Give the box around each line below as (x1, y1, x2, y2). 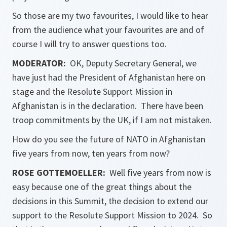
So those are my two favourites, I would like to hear (12, 10, 208, 21)
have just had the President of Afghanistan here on (12, 71, 205, 83)
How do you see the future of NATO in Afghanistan (12, 133, 205, 145)
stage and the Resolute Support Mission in (12, 86, 172, 97)
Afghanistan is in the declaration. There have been (12, 100, 203, 111)
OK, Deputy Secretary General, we (70, 57, 197, 69)
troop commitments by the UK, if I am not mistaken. (12, 114, 214, 126)
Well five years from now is (109, 167, 211, 178)
